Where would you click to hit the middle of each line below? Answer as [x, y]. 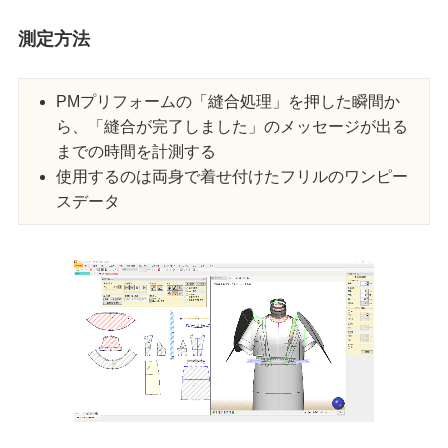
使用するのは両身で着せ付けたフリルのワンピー [232, 176]
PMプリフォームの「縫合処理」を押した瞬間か [228, 101]
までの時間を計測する [136, 151]
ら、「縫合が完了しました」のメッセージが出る [232, 126]
